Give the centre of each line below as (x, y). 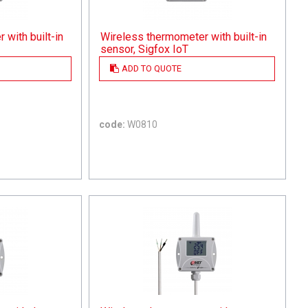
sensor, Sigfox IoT (145, 49)
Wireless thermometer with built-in (184, 36)
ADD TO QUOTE (152, 69)
